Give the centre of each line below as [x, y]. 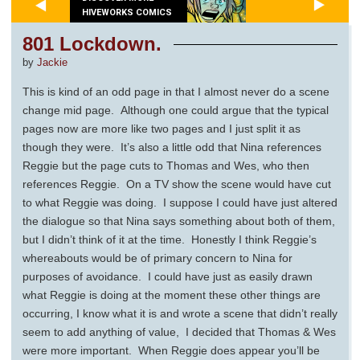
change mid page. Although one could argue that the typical [176, 110]
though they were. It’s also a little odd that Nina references [172, 147]
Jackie [52, 63]
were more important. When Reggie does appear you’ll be [171, 351]
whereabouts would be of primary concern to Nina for [157, 258]
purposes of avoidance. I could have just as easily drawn [168, 277]
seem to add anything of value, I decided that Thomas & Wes [179, 332]
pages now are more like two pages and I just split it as [162, 129]
